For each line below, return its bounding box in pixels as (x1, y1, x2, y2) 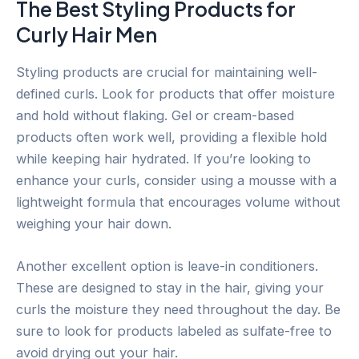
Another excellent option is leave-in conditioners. (16, 257, 318, 274)
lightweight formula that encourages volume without (16, 193, 341, 210)
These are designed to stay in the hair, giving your (16, 279, 324, 296)
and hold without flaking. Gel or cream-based (16, 107, 294, 123)
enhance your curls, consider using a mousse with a (16, 171, 337, 188)
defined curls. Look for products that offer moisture (16, 85, 335, 102)
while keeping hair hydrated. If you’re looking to (16, 150, 311, 167)
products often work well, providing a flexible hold (16, 128, 327, 145)
